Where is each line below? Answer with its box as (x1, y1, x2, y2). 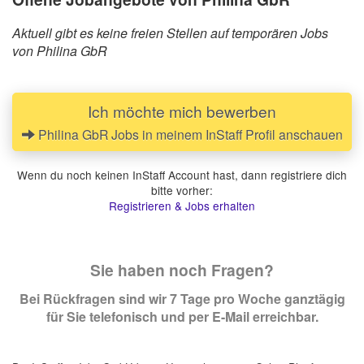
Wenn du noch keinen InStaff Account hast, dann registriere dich (17, 166, 347, 183)
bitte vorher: (151, 181, 213, 198)
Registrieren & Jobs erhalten (109, 197, 255, 214)
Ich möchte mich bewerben (88, 99, 276, 122)
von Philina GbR (12, 41, 107, 60)
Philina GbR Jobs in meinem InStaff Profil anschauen (34, 124, 343, 143)
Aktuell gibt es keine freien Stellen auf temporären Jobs (12, 23, 328, 42)
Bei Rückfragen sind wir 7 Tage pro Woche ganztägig (19, 288, 345, 308)
